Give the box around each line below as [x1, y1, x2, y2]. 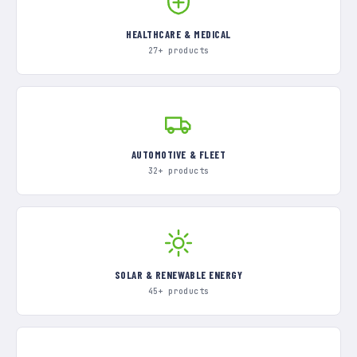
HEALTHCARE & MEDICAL [126, 28, 231, 41]
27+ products [147, 45, 210, 56]
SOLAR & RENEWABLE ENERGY [114, 269, 243, 281]
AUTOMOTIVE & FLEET [131, 148, 226, 161]
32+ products [147, 166, 210, 176]
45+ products [147, 286, 210, 296]
